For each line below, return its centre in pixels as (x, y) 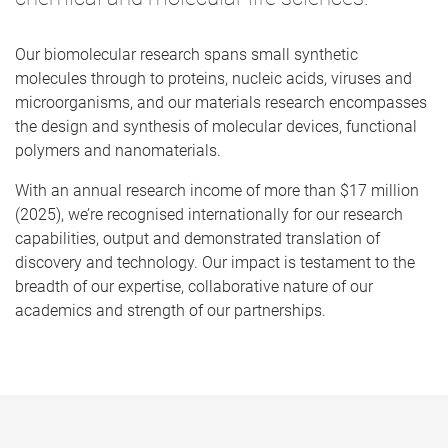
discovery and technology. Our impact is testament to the (215, 262)
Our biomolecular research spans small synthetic (186, 54)
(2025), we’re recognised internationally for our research (209, 214)
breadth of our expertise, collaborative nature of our (194, 286)
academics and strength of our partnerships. (170, 310)
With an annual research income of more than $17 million (217, 190)
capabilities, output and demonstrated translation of (197, 238)
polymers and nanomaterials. (118, 150)
